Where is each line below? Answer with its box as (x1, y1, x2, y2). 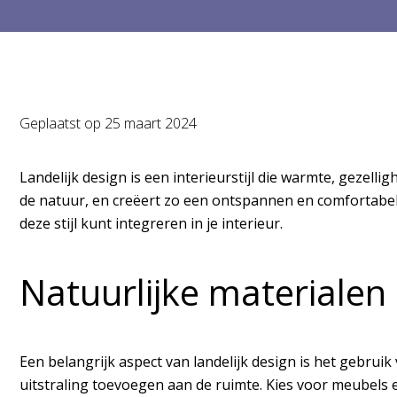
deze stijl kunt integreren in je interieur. (19, 214, 283, 233)
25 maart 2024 (105, 113, 197, 133)
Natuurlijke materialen (19, 268, 395, 316)
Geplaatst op (19, 113, 105, 133)
